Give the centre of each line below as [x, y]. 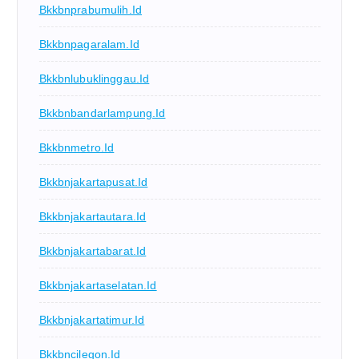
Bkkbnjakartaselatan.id [98, 285]
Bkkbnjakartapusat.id [93, 182]
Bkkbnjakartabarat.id [93, 250]
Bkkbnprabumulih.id [91, 9]
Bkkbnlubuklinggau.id [94, 78]
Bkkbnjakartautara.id [93, 216]
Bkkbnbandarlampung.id [102, 113]
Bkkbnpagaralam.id [89, 44]
